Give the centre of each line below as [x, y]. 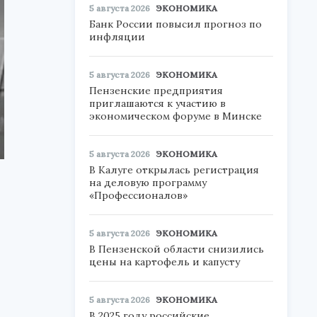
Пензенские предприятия [156, 91]
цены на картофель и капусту [165, 262]
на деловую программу [148, 183]
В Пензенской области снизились [177, 249]
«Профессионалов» [138, 195]
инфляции [117, 37]
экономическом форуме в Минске [175, 116]
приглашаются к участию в [157, 103]
